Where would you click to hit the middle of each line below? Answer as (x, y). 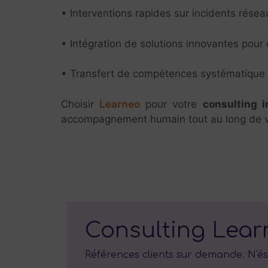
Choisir (80, 104)
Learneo (120, 104)
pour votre (171, 104)
